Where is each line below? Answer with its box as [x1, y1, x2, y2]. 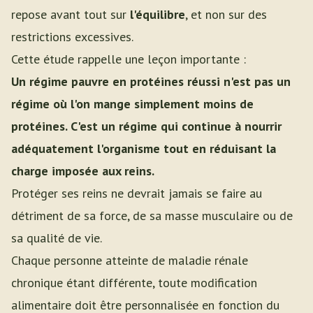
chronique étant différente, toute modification [11, 275, 257, 291]
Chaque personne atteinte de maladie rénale [11, 252, 248, 268]
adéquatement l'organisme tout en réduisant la [11, 140, 276, 156]
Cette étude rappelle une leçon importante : [11, 51, 246, 67]
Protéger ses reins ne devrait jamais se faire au [11, 185, 262, 201]
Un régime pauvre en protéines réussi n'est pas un [11, 73, 291, 89]
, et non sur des [185, 6, 267, 22]
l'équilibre [130, 6, 185, 22]
